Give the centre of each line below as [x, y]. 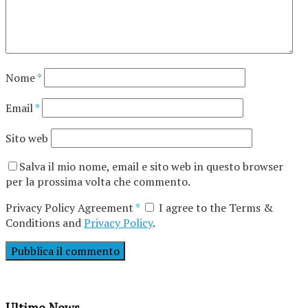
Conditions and [45, 223]
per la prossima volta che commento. [98, 182]
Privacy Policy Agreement [70, 208]
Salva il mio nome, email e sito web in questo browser [151, 167]
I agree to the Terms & [214, 208]
